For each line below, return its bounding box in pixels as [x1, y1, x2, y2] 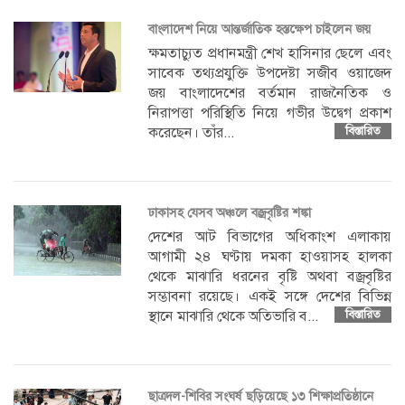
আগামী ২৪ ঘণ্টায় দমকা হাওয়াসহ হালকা [148, 247, 391, 266]
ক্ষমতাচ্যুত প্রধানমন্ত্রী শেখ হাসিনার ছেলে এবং [148, 43, 391, 62]
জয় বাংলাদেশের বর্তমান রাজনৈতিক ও [148, 83, 391, 102]
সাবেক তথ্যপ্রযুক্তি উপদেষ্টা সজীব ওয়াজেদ [148, 63, 391, 82]
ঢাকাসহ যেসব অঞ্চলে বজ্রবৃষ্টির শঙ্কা [148, 204, 312, 221]
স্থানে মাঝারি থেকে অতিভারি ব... [148, 306, 319, 325]
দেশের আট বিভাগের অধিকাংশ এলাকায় [148, 227, 391, 246]
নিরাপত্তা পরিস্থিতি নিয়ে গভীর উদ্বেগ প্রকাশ [148, 103, 391, 122]
